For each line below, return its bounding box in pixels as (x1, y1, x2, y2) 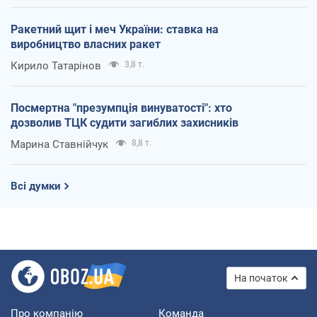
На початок (234, 272, 288, 284)
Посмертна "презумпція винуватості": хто (11, 100, 232, 115)
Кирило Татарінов (11, 59, 101, 72)
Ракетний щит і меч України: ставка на (11, 22, 219, 36)
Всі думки (11, 179, 61, 192)
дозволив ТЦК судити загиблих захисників (11, 115, 238, 129)
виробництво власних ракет (11, 37, 161, 51)
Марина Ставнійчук (11, 137, 108, 151)
